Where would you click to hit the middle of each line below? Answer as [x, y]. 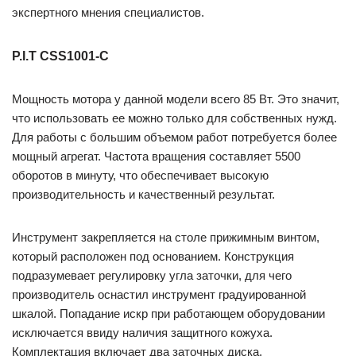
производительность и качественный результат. [143, 194]
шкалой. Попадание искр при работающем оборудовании [168, 313]
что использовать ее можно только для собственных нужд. [174, 118]
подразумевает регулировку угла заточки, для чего [152, 275]
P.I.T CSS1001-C [60, 56]
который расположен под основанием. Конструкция [153, 256]
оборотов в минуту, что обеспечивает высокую [140, 175]
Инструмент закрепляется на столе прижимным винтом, [166, 237]
